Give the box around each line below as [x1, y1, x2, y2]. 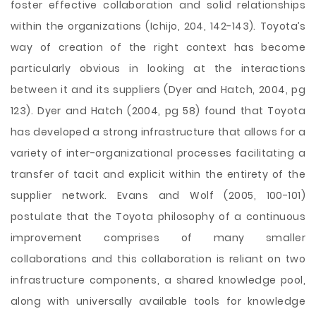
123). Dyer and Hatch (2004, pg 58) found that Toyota [11, 104, 305, 118]
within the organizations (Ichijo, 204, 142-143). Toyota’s [11, 19, 305, 33]
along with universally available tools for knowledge [11, 294, 305, 308]
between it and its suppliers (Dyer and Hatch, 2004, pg [11, 83, 305, 97]
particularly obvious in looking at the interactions [11, 61, 305, 75]
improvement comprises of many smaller [11, 231, 305, 245]
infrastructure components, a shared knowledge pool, [11, 273, 305, 287]
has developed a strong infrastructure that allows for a [11, 125, 305, 139]
